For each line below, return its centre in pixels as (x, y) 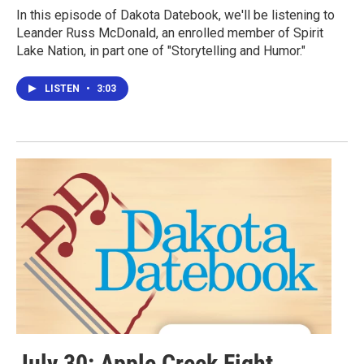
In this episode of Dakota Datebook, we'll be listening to (175, 15)
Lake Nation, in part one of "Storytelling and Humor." (161, 50)
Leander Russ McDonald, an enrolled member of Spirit (170, 32)
